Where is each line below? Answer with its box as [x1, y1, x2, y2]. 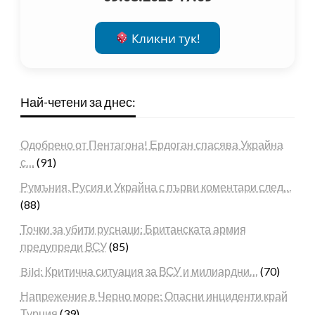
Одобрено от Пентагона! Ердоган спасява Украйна [20, 137, 283, 151]
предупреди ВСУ [20, 239, 107, 253]
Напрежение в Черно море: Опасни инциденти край [20, 288, 288, 302]
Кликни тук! [128, 30, 200, 46]
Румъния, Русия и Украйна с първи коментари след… [20, 179, 292, 193]
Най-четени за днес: [20, 94, 136, 110]
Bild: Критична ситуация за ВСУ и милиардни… [20, 264, 258, 278]
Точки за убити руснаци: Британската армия [20, 221, 246, 236]
